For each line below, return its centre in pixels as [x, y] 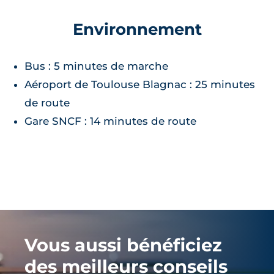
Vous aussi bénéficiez [123, 245]
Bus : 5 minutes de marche [96, 66]
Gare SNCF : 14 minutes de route [110, 121]
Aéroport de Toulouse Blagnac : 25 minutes [140, 84]
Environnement [137, 29]
